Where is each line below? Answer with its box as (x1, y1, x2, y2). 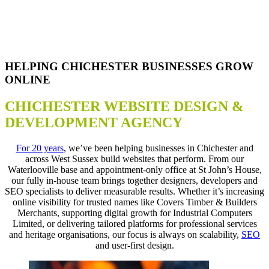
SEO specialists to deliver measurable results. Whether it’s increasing (5, 186, 264, 196)
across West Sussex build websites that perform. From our (25, 154, 244, 164)
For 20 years (16, 143, 64, 153)
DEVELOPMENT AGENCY (5, 115, 183, 131)
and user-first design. (95, 240, 174, 250)
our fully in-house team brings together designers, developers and (11, 175, 258, 186)
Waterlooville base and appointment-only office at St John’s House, (7, 165, 262, 175)
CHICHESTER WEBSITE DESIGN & (5, 98, 244, 115)
